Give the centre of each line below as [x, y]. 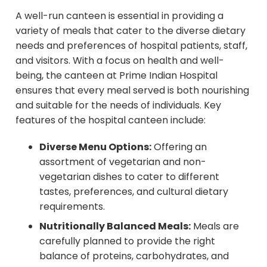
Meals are [215, 226]
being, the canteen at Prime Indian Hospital [117, 75]
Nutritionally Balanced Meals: [115, 226]
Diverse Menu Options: [95, 147]
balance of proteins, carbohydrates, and [134, 256]
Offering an [179, 147]
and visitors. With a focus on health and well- [120, 60]
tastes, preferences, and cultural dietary [134, 191]
